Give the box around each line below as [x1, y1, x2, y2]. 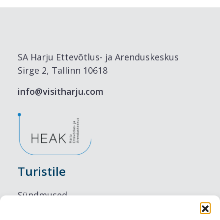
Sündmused [18, 189, 67, 201]
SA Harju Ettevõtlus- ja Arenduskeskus [18, 51, 179, 63]
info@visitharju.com [18, 85, 104, 98]
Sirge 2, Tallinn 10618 [18, 64, 108, 77]
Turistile [18, 163, 66, 180]
